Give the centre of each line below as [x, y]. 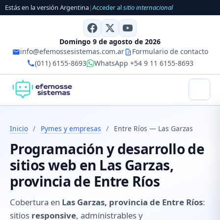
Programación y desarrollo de [107, 149]
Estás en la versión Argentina [47, 8]
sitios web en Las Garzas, [92, 165]
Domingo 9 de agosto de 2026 [110, 41]
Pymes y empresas [71, 128]
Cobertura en [36, 202]
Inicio [19, 128]
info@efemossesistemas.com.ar [72, 51]
